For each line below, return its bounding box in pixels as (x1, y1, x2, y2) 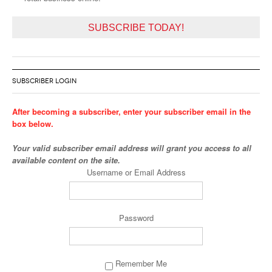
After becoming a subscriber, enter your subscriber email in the (12, 106, 251, 118)
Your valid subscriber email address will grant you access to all (12, 142, 251, 154)
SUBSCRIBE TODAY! (88, 22, 184, 33)
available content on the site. (12, 154, 120, 166)
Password (118, 212, 154, 224)
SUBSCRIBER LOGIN (12, 77, 76, 86)
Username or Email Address (86, 166, 186, 178)
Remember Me (113, 257, 167, 270)
